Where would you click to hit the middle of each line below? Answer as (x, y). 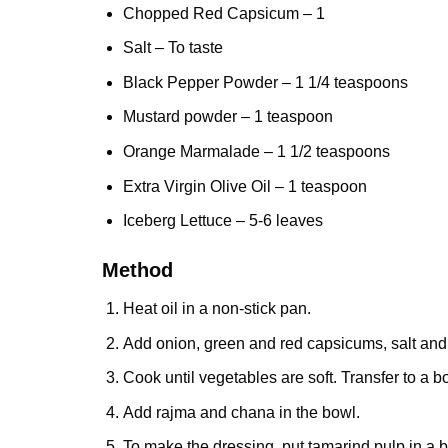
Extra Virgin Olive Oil (196, 186)
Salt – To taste (172, 48)
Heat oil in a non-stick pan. (216, 308)
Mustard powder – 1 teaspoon (227, 117)
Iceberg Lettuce (177, 221)
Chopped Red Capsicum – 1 (223, 13)
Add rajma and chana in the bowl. (241, 412)
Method (137, 269)
